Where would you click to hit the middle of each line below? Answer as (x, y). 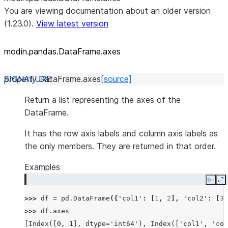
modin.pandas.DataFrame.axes (62, 51)
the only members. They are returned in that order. (120, 146)
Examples (42, 167)
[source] (116, 79)
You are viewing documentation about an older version (107, 11)
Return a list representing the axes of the (103, 100)
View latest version (72, 23)
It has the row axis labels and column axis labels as (121, 133)
